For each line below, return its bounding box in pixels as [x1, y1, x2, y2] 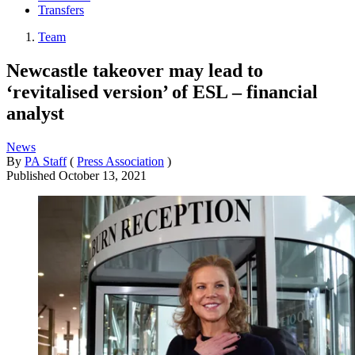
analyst [6, 102, 64, 124]
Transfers [38, 3, 84, 17]
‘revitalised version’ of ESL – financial [6, 81, 318, 102]
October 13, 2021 [59, 168, 147, 182]
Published [6, 168, 59, 182]
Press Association [77, 154, 164, 168]
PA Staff [25, 154, 67, 168]
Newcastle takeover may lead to [6, 59, 263, 81]
